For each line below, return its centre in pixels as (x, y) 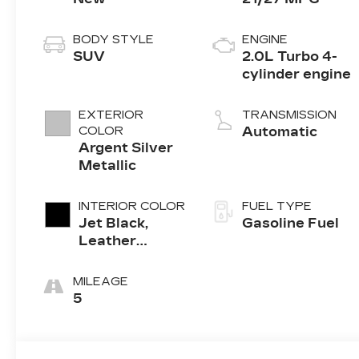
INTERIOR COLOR (132, 207)
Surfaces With (130, 276)
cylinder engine (297, 75)
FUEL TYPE (277, 207)
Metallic (108, 166)
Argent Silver (126, 148)
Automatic (280, 132)
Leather (108, 241)
